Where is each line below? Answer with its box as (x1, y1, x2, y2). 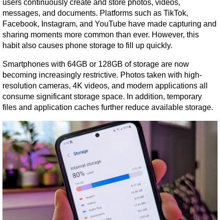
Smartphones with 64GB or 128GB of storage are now (2, 60, 189, 69)
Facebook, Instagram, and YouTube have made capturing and (2, 20, 217, 28)
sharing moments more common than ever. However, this (2, 30, 199, 39)
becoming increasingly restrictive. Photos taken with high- (2, 71, 202, 80)
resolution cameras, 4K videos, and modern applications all (2, 82, 208, 90)
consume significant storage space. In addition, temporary (2, 92, 202, 101)
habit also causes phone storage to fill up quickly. (2, 41, 172, 50)
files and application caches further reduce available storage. (2, 103, 213, 112)
